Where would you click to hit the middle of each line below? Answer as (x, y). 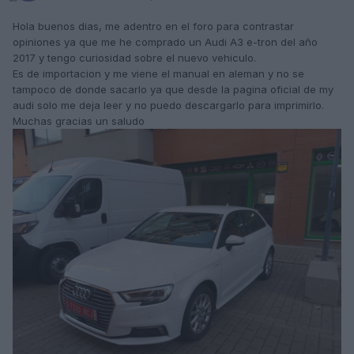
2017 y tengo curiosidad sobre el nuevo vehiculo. (134, 58)
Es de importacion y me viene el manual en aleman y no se (158, 74)
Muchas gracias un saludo (79, 121)
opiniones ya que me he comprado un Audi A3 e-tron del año (165, 42)
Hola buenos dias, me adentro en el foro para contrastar (153, 26)
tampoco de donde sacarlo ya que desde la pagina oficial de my (173, 90)
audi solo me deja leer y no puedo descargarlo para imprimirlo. (168, 105)
